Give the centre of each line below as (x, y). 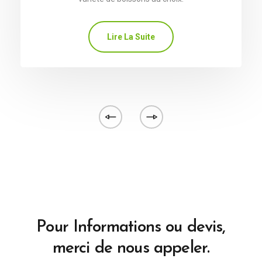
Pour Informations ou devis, (131, 228)
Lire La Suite (131, 37)
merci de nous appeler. (131, 249)
